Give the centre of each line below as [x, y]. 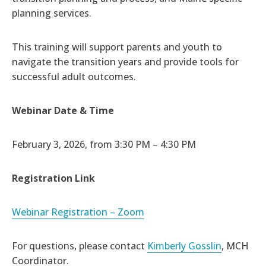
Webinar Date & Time [63, 111]
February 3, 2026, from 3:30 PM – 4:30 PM [104, 145]
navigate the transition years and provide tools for [125, 62]
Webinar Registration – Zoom [78, 212]
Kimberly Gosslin [184, 246]
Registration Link [53, 178]
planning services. [52, 13]
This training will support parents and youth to [117, 47]
